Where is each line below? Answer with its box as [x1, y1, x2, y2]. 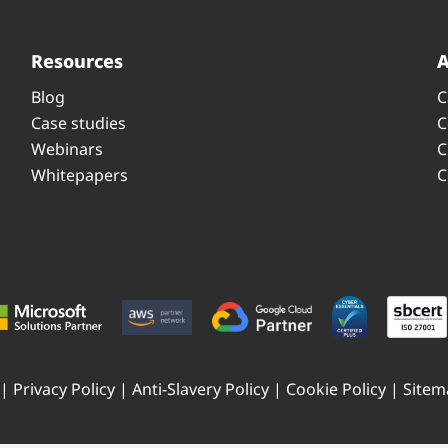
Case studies [30, 112, 126, 135]
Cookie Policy [285, 377, 386, 400]
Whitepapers [30, 164, 128, 187]
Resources [30, 49, 123, 74]
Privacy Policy [12, 377, 115, 400]
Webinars [30, 138, 103, 161]
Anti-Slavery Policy [131, 377, 269, 400]
